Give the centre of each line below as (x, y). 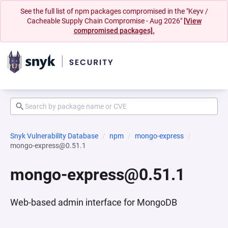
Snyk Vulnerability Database (54, 136)
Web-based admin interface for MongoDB (94, 202)
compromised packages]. (114, 31)
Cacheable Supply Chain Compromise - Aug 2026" (105, 21)
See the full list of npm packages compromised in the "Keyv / (114, 11)
